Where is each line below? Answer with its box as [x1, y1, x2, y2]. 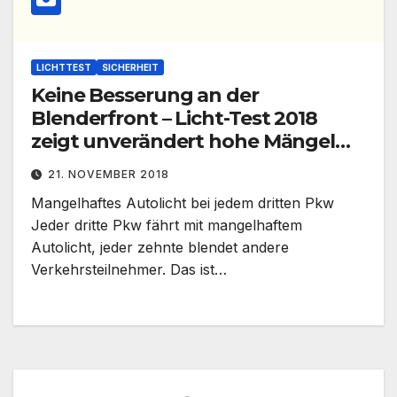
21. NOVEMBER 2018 [48, 167, 169, 182]
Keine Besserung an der [31, 83, 259, 108]
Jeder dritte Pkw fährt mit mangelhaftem [31, 216, 302, 235]
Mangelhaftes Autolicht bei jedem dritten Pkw [31, 194, 334, 213]
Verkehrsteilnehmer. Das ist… [31, 261, 227, 279]
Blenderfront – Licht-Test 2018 [31, 106, 317, 131]
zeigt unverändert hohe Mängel [31, 129, 336, 154]
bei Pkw [31, 152, 107, 177]
